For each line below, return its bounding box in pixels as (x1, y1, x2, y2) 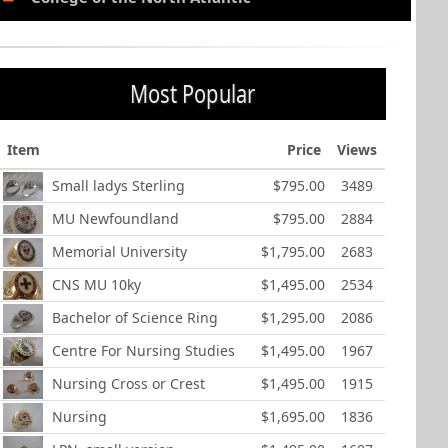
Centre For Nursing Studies (52, 341, 236, 361)
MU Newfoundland (52, 209, 180, 229)
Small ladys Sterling (52, 176, 186, 196)
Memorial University (52, 242, 188, 262)
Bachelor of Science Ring (52, 308, 219, 328)
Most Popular (130, 76, 256, 112)
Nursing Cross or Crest (52, 374, 206, 394)
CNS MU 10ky (52, 275, 142, 295)
